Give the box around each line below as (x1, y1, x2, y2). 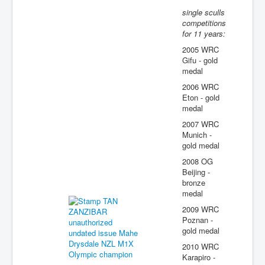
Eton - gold (182, 92, 219, 103)
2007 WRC (182, 118, 219, 130)
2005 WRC (182, 44, 219, 55)
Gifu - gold (182, 54, 218, 66)
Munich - (182, 129, 212, 140)
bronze (182, 177, 205, 188)
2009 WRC (182, 203, 219, 215)
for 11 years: (182, 28, 225, 39)
